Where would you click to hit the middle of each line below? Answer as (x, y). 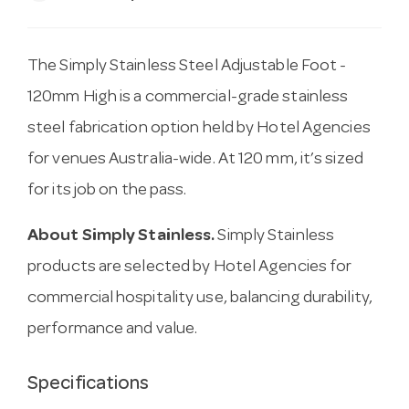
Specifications (89, 384)
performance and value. (113, 330)
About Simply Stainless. (121, 236)
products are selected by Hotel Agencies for (190, 267)
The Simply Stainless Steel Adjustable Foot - (187, 67)
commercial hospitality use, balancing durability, (200, 299)
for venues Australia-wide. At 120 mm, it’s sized (195, 160)
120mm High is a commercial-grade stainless (188, 98)
